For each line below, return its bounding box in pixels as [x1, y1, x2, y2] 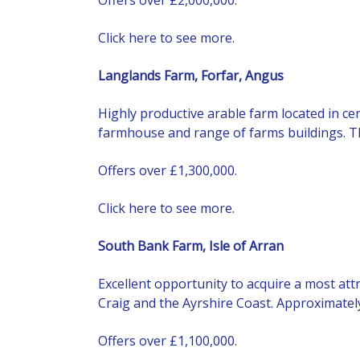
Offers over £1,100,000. [98, 331, 237, 350]
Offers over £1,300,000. [98, 161, 237, 179]
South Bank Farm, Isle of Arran [98, 236, 284, 255]
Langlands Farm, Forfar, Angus [98, 66, 284, 84]
